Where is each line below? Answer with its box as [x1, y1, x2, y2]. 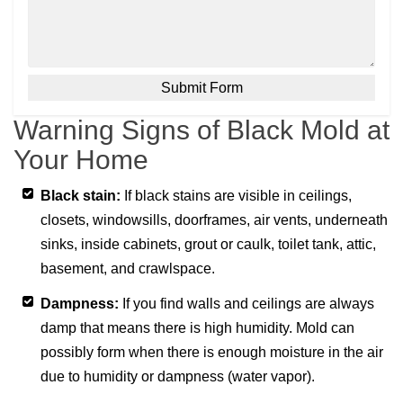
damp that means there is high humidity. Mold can [40, 320, 354, 336]
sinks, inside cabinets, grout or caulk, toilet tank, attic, [40, 237, 376, 253]
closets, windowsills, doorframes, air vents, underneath [40, 212, 388, 228]
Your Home [13, 145, 148, 175]
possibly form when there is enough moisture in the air [40, 345, 383, 361]
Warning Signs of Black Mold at [13, 115, 390, 146]
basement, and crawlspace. [40, 261, 215, 277]
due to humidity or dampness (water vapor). [40, 369, 315, 385]
